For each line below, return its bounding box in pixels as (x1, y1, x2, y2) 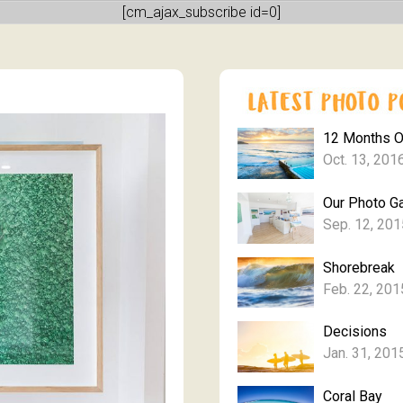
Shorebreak (323, 258, 395, 276)
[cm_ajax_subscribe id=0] (122, 4, 281, 21)
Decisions (323, 323, 387, 341)
